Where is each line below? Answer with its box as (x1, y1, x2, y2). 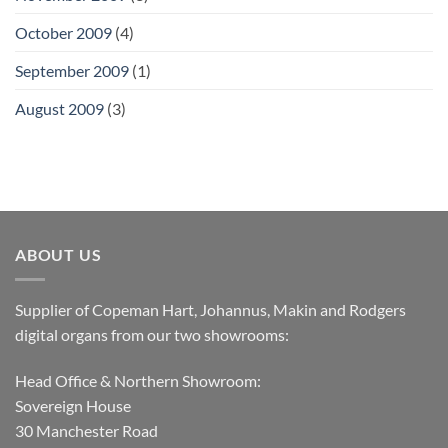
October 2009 (15, 23, 112, 43)
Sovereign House (15, 395, 131, 415)
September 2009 (15, 61, 129, 81)
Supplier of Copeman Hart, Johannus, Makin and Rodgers (15, 299, 406, 319)
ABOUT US (15, 245, 102, 265)
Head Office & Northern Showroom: (15, 370, 261, 390)
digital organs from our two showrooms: (15, 324, 289, 344)
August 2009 (15, 99, 104, 119)
